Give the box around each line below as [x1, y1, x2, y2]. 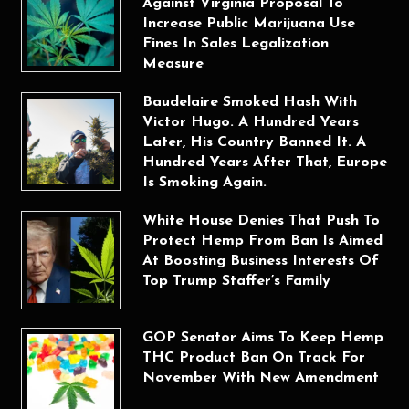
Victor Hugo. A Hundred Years [142, 114, 359, 130]
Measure [142, 56, 204, 71]
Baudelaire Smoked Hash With [142, 94, 357, 110]
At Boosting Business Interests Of [142, 253, 379, 268]
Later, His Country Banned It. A [142, 134, 366, 150]
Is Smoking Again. [142, 174, 267, 190]
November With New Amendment [142, 370, 379, 385]
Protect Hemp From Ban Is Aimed [142, 233, 383, 248]
